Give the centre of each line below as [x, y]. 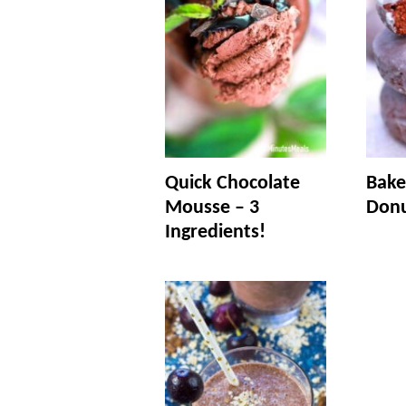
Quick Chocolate [232, 184]
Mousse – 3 [212, 208]
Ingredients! [215, 233]
